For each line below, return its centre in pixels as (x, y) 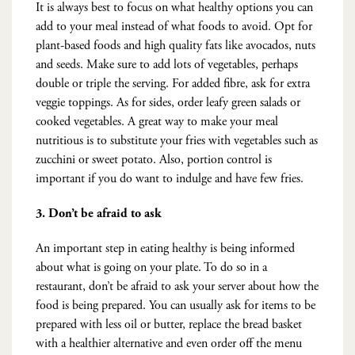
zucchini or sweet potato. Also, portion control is (154, 159)
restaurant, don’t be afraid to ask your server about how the (177, 286)
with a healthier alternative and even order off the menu (169, 343)
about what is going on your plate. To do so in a (151, 267)
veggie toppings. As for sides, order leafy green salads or (168, 102)
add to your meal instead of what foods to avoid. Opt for (174, 26)
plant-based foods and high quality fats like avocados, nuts (176, 45)
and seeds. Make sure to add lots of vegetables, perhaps (167, 64)
